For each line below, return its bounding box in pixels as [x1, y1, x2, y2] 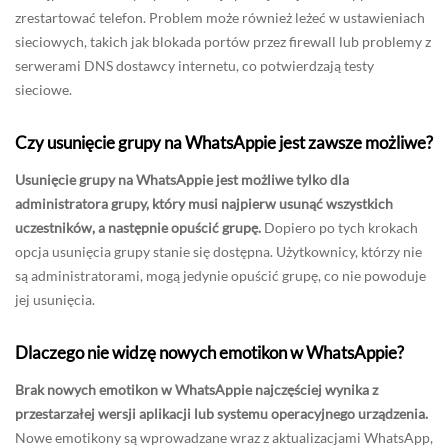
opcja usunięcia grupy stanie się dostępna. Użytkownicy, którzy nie [15, 242, 422, 260]
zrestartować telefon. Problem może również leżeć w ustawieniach [15, 8, 425, 26]
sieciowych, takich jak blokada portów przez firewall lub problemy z [15, 32, 431, 50]
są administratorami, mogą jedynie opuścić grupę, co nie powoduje [15, 266, 426, 284]
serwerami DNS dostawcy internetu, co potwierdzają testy [15, 56, 374, 74]
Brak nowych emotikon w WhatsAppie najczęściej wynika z [15, 380, 378, 398]
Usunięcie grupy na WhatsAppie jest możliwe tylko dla [15, 170, 349, 188]
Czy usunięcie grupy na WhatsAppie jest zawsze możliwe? [15, 131, 433, 153]
